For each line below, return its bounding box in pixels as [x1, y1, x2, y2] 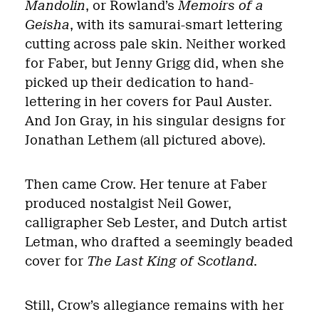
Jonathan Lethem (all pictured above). [25, 132, 266, 148]
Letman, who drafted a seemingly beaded [25, 234, 293, 250]
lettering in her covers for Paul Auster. [25, 93, 272, 110]
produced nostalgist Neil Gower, [25, 195, 231, 211]
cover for [25, 253, 87, 269]
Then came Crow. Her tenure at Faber [25, 176, 267, 192]
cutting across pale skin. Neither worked [25, 36, 286, 52]
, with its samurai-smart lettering [70, 16, 282, 33]
